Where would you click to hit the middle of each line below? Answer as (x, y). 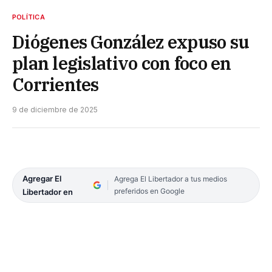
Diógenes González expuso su (131, 42)
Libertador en (48, 192)
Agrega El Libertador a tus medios (170, 178)
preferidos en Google (149, 191)
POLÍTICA (29, 17)
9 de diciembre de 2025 (55, 109)
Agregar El (42, 178)
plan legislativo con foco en (122, 63)
